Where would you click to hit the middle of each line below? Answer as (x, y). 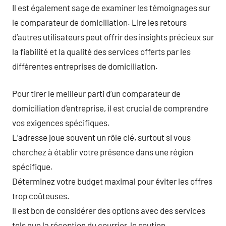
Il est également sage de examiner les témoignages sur (111, 7)
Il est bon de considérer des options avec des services (109, 210)
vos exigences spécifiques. (61, 123)
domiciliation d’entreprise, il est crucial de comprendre (110, 108)
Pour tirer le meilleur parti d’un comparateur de (96, 93)
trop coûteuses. (41, 196)
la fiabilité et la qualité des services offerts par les (101, 51)
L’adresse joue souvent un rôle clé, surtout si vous (101, 137)
